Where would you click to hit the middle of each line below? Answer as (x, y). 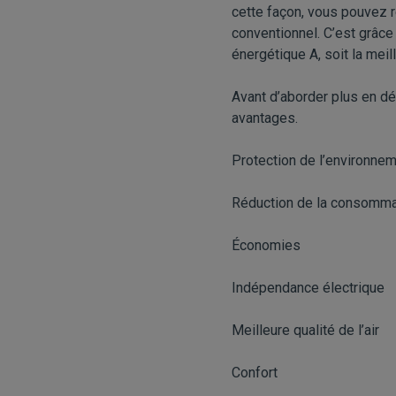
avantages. (265, 118)
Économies (266, 245)
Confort (255, 373)
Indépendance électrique (308, 288)
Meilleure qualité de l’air (305, 330)
